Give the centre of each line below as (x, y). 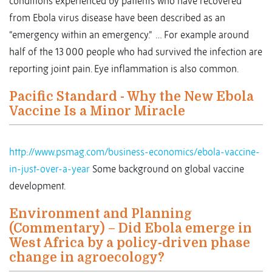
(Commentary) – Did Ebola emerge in (131, 229)
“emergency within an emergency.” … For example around (129, 35)
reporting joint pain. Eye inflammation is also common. (124, 69)
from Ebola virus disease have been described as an (117, 18)
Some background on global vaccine (167, 169)
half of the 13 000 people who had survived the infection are (136, 52)
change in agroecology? (87, 258)
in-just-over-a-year (49, 169)
